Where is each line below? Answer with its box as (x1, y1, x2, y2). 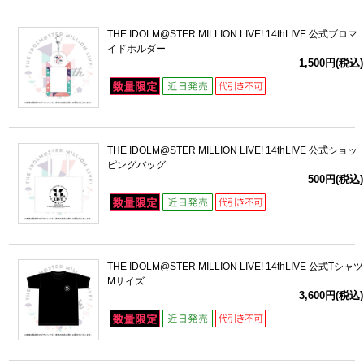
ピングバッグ (106, 158, 166, 171)
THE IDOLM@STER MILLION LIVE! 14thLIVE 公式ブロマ (106, 28, 357, 40)
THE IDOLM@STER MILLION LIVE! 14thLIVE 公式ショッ (106, 144, 357, 156)
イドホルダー (106, 42, 166, 54)
